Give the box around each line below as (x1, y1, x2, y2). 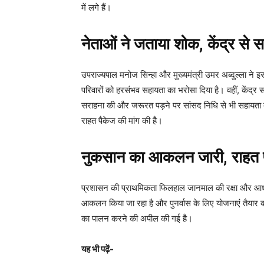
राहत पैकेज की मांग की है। (81, 115, 163, 127)
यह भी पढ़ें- (81, 243, 114, 255)
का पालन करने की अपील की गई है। (81, 213, 193, 225)
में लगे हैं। (81, 2, 111, 14)
